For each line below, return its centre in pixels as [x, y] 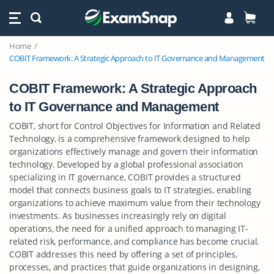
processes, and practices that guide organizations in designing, [135, 267]
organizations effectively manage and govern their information [134, 151]
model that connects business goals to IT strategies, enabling [131, 190]
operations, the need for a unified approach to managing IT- [129, 228]
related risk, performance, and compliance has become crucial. [135, 241]
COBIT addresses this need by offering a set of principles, [123, 254]
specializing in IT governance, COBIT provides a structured [125, 177]
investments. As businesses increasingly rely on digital [118, 216]
